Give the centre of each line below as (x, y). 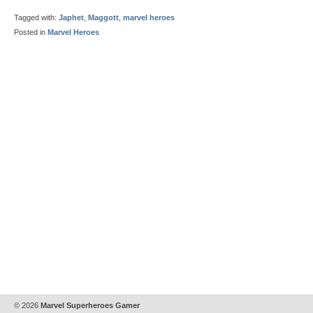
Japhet (71, 18)
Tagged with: (36, 18)
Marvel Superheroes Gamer (89, 305)
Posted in (31, 32)
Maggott (103, 18)
